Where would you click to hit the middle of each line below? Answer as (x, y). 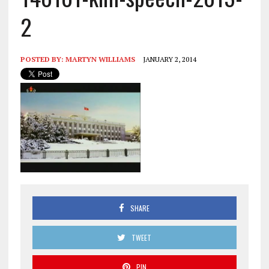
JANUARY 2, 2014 (169, 59)
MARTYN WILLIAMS (100, 59)
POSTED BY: (43, 59)
